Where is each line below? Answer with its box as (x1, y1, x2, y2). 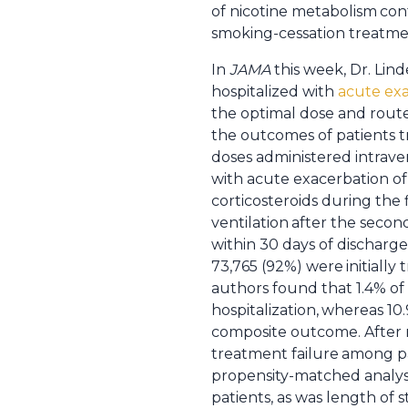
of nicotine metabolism (211, 3, 377, 20)
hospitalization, (211, 301, 319, 319)
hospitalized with (211, 83, 338, 100)
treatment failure (211, 345, 339, 362)
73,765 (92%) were (211, 258, 343, 275)
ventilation (211, 214, 289, 231)
